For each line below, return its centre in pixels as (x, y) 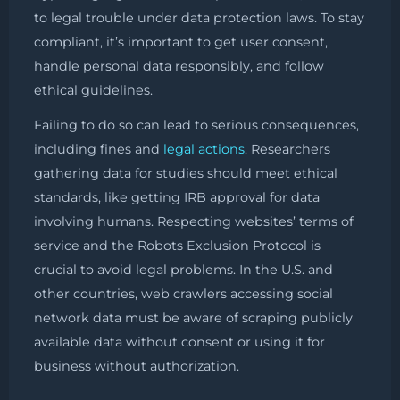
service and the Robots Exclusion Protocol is (177, 245)
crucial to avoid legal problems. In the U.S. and (183, 269)
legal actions (204, 149)
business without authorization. (137, 366)
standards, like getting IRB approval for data (177, 197)
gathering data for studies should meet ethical (186, 173)
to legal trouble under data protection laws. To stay (199, 17)
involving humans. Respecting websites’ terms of (194, 221)
